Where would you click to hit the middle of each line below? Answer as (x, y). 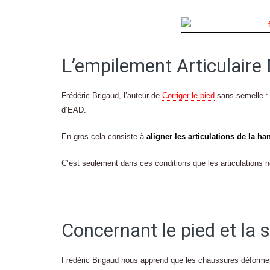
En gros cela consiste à (104, 137)
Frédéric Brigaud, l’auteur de (112, 96)
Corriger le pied (188, 96)
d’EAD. (74, 110)
